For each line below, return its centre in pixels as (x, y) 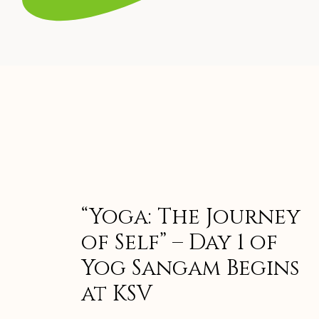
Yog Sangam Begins (190, 268)
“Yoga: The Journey (191, 217)
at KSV (117, 294)
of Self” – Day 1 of (179, 243)
